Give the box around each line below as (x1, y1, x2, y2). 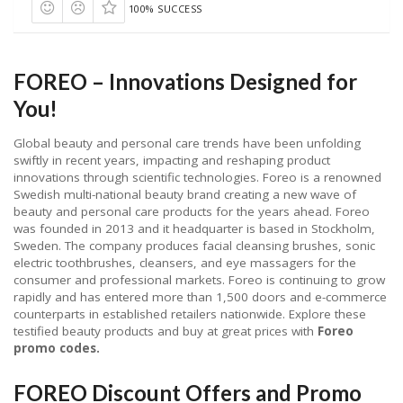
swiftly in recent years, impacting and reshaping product (13, 152, 330, 169)
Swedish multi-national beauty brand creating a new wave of (13, 186, 356, 203)
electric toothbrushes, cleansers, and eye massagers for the (13, 255, 356, 272)
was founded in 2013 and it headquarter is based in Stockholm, (13, 220, 375, 237)
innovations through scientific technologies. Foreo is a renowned (13, 169, 381, 186)
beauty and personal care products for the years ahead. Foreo (13, 203, 370, 220)
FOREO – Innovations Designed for (13, 68, 357, 95)
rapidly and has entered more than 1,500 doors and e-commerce (13, 289, 387, 306)
